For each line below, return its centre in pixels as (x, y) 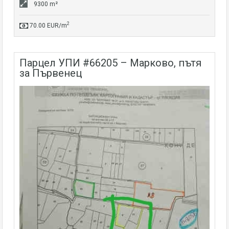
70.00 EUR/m (48, 25)
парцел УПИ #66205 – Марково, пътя (23, 63)
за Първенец (51, 73)
